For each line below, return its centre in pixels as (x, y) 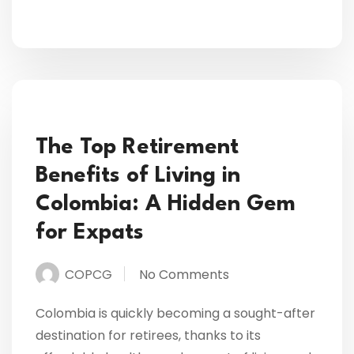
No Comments (184, 274)
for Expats (90, 233)
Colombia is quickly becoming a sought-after (175, 313)
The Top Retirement (137, 147)
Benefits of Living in (138, 176)
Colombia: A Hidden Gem (166, 204)
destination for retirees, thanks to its (148, 335)
